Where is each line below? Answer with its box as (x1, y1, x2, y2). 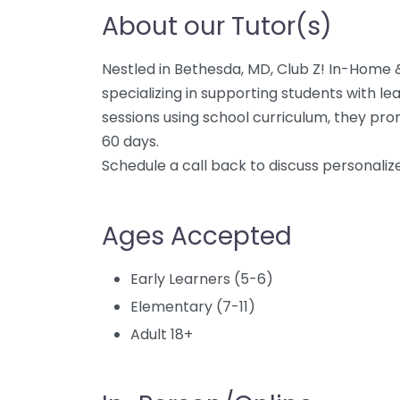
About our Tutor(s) (102, 9, 332, 44)
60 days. (102, 131, 159, 152)
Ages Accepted (102, 219, 292, 254)
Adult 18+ (130, 324, 193, 345)
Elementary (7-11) (130, 296, 255, 317)
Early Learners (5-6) (130, 269, 273, 289)
